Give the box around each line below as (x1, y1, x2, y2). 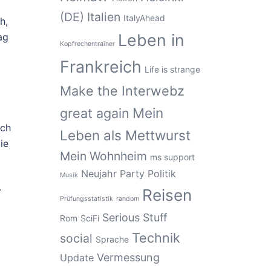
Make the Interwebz (59, 83, 184, 99)
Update (59, 252, 94, 264)
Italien (87, 10, 120, 24)
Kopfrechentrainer (59, 40, 115, 48)
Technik (131, 230, 180, 246)
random (116, 195, 139, 203)
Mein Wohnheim (59, 149, 147, 163)
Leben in (117, 30, 184, 50)
